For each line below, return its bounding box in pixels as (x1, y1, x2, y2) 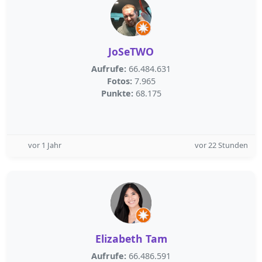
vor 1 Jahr (28, 140, 61, 150)
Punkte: (101, 88, 133, 99)
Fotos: (106, 75, 132, 87)
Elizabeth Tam (95, 232, 167, 246)
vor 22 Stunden (195, 140, 248, 150)
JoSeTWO (108, 44, 154, 58)
